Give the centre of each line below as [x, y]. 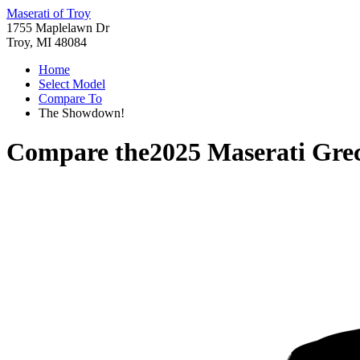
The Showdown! [82, 113]
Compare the [78, 152]
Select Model [72, 84]
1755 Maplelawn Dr [58, 28]
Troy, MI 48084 [47, 42]
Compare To [70, 98]
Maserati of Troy [49, 13]
